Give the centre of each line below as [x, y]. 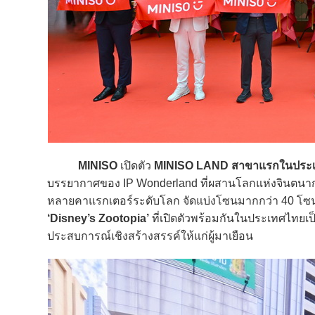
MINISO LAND [191, 166]
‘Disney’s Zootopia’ [98, 218]
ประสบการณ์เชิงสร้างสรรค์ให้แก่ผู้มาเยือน [150, 236]
